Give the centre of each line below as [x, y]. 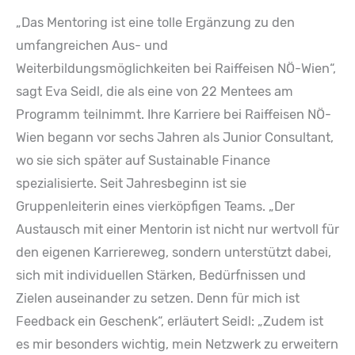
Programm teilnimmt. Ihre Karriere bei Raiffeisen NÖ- [174, 114]
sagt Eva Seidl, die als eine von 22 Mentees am [155, 91]
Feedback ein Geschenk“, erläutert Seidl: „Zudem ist [170, 321]
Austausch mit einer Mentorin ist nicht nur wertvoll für [177, 229]
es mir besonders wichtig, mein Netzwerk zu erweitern [177, 344]
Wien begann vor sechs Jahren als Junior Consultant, [175, 137]
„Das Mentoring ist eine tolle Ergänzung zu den [155, 22]
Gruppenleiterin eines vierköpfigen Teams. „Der [155, 206]
